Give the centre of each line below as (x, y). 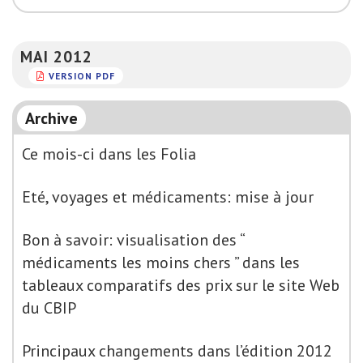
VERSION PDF (82, 75)
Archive (51, 118)
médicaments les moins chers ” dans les (161, 263)
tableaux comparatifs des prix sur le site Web (181, 285)
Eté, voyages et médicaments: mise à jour (168, 197)
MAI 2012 (56, 56)
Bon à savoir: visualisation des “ (133, 240)
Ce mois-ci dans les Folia (109, 154)
